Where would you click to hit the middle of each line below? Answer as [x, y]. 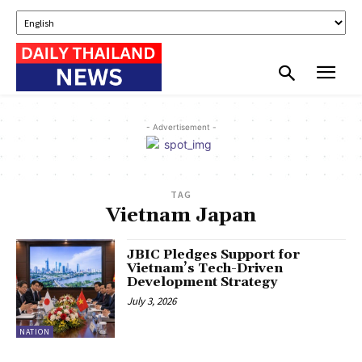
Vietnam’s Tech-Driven [205, 268]
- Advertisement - [181, 126]
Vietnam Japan [181, 215]
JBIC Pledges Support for [214, 254]
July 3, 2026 [152, 301]
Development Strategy [202, 282]
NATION [35, 331]
